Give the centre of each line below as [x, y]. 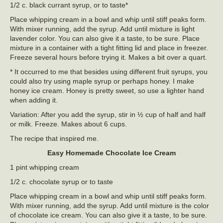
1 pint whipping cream [45, 167]
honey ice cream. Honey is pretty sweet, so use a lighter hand [107, 91]
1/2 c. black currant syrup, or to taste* [69, 5]
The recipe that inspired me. [54, 139]
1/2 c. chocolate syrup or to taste [61, 182]
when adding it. [36, 100]
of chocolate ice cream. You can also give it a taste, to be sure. [109, 215]
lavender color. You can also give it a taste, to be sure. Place [105, 39]
